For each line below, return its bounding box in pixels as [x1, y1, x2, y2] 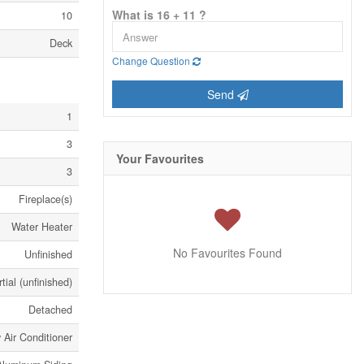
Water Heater [11, 219, 72, 234]
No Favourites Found [173, 245, 282, 262]
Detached [28, 302, 72, 317]
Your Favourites [116, 150, 204, 167]
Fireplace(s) [19, 192, 72, 206]
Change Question [112, 54, 193, 68]
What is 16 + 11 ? [112, 6, 206, 24]
